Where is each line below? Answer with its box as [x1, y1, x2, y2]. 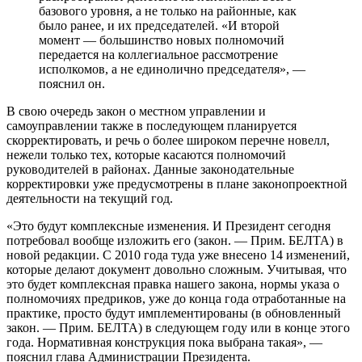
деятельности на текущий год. [6, 191, 173, 205]
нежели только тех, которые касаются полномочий [6, 147, 286, 162]
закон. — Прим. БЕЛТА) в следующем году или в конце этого [6, 320, 350, 335]
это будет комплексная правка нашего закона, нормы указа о [6, 276, 339, 291]
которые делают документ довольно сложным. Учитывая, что [6, 262, 347, 276]
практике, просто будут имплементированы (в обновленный [6, 305, 341, 320]
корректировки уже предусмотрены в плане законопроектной [6, 176, 347, 191]
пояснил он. [39, 76, 105, 90]
